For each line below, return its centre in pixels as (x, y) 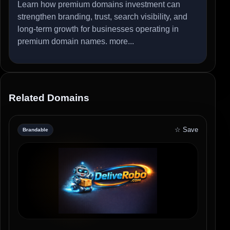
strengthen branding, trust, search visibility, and (102, 16)
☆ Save (186, 130)
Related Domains (49, 98)
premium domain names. (63, 41)
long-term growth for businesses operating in (98, 29)
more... (122, 41)
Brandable (35, 130)
